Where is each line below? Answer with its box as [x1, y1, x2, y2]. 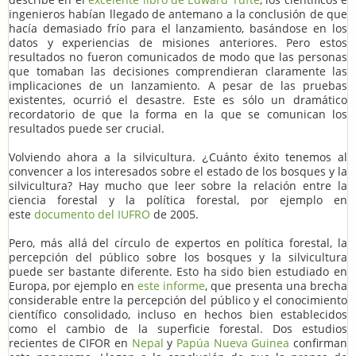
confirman [289, 335, 348, 350]
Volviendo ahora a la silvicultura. [9, 149, 202, 164]
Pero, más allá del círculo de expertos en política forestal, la [9, 234, 347, 250]
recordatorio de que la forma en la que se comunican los [9, 106, 347, 122]
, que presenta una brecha [205, 277, 348, 293]
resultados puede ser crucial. [9, 120, 164, 136]
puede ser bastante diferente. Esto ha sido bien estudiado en [9, 263, 347, 279]
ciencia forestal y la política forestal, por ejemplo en [9, 192, 347, 207]
